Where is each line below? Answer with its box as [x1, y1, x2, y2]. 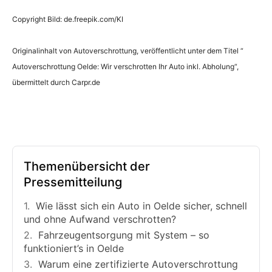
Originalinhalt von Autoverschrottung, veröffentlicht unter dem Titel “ [12, 46, 243, 55]
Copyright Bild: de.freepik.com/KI [12, 14, 123, 24]
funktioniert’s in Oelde [24, 242, 124, 254]
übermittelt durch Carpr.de [12, 77, 100, 87]
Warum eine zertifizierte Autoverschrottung [38, 257, 238, 270]
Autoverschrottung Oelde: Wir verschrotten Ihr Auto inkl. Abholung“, [12, 61, 239, 71]
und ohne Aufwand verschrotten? [24, 212, 176, 225]
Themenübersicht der [24, 158, 150, 174]
